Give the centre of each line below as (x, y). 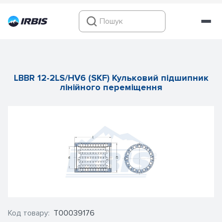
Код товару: (29, 213)
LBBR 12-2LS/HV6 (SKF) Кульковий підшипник (111, 78)
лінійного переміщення (111, 87)
